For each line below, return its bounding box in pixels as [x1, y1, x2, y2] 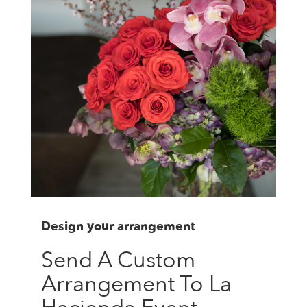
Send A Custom [41, 245, 195, 275]
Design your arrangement [41, 217, 195, 235]
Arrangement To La [41, 269, 232, 299]
